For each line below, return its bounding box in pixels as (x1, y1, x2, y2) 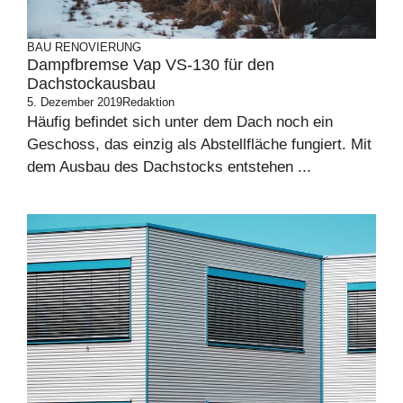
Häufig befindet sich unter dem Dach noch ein (27, 113, 333, 131)
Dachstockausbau (27, 75, 156, 94)
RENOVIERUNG (55, 40, 141, 55)
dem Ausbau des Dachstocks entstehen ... (27, 158, 311, 176)
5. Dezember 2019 (27, 95, 122, 110)
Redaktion (122, 95, 175, 110)
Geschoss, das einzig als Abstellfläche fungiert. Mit (27, 136, 372, 154)
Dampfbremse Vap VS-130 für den (27, 56, 274, 75)
